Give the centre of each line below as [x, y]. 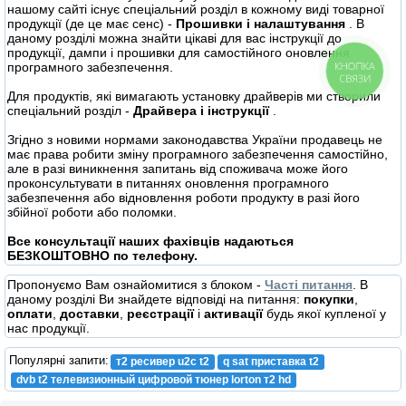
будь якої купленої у [324, 314]
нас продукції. [48, 329]
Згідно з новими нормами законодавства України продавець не [195, 140]
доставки [88, 314]
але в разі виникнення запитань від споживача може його [178, 169]
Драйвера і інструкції [203, 111]
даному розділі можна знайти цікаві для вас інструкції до [174, 39]
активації [233, 314]
